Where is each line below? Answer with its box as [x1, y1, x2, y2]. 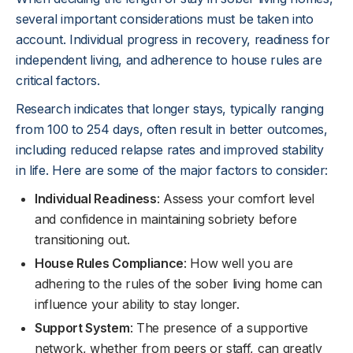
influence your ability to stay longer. [35, 296, 240, 312]
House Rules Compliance [35, 255, 184, 271]
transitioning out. [35, 232, 130, 247]
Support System [35, 320, 130, 336]
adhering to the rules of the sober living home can [35, 276, 322, 292]
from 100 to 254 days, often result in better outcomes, [16, 121, 328, 137]
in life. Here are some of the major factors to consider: [16, 162, 329, 178]
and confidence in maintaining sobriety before [35, 211, 297, 227]
